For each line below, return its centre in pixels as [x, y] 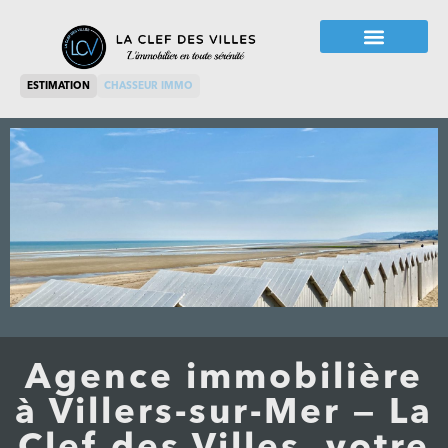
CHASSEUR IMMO [148, 86]
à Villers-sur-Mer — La [224, 414]
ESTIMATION [58, 86]
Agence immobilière [224, 379]
